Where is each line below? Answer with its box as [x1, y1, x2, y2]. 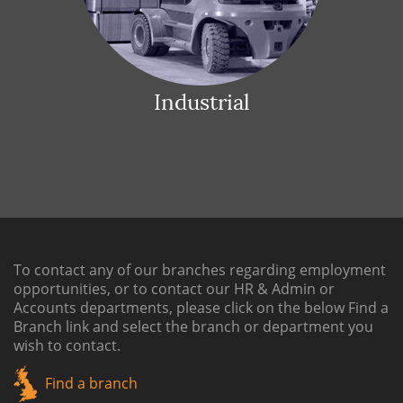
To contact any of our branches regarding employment [13, 260, 386, 280]
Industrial [153, 89, 250, 115]
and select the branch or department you [89, 317, 373, 336]
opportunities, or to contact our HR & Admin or [13, 279, 335, 299]
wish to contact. [13, 336, 121, 355]
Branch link [13, 317, 89, 336]
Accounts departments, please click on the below [13, 298, 348, 318]
